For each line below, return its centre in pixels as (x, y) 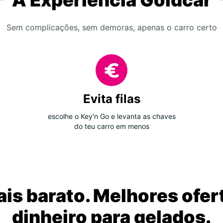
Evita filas (111, 99)
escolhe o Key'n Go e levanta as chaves (111, 116)
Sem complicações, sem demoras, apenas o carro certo (111, 27)
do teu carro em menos (111, 126)
